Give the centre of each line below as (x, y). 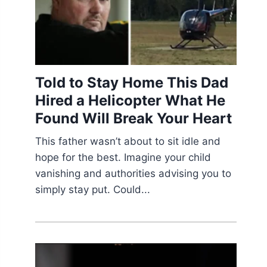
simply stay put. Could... (93, 190)
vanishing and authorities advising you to (133, 174)
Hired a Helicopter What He (131, 101)
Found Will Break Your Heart (134, 119)
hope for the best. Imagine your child (123, 158)
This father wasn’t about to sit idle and (128, 142)
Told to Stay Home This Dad (132, 83)
